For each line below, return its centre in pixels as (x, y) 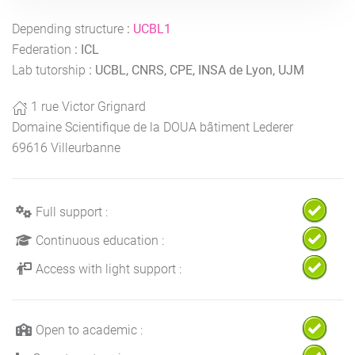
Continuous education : (100, 240)
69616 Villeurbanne (66, 147)
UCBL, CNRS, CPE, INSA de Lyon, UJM (200, 70)
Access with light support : (109, 269)
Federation (42, 49)
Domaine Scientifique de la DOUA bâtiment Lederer (153, 127)
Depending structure (68, 29)
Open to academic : (89, 330)
